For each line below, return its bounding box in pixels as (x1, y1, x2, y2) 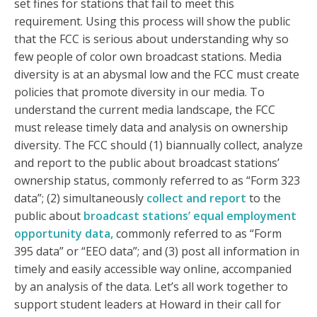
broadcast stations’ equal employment (83, 208, 296, 224)
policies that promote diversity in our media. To (14, 84, 265, 100)
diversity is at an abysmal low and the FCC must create (14, 67, 299, 83)
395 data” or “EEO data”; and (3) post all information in (14, 243, 299, 260)
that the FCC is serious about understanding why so (14, 31, 289, 47)
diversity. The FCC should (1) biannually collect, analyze (14, 137, 303, 154)
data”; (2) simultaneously (14, 190, 146, 207)
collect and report (146, 190, 246, 207)
